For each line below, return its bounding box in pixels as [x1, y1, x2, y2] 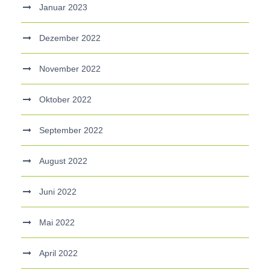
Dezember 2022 [39, 33, 101, 43]
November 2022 [39, 63, 101, 74]
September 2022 [39, 125, 103, 135]
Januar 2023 [39, 2, 87, 12]
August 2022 [39, 155, 87, 166]
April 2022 [39, 248, 78, 258]
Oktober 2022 [39, 94, 92, 104]
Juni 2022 [39, 186, 77, 196]
